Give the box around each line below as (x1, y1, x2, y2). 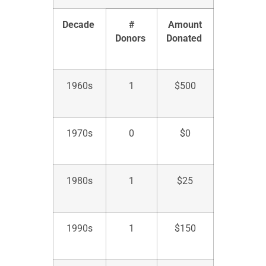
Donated (166, 33, 202, 45)
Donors (115, 33, 145, 45)
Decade (62, 19, 94, 31)
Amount (168, 19, 202, 31)
